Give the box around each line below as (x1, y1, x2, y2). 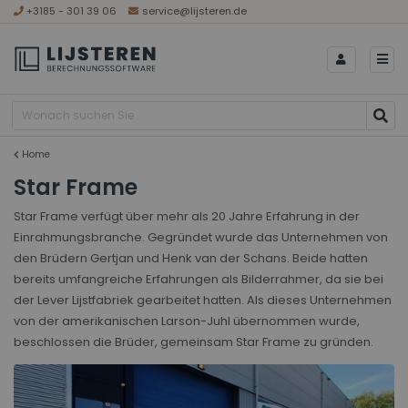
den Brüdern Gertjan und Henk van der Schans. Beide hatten (14, 250, 368, 268)
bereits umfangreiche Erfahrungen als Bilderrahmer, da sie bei (14, 270, 383, 289)
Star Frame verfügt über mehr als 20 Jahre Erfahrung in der (14, 208, 360, 226)
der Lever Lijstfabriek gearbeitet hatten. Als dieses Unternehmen (14, 291, 392, 310)
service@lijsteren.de (141, 4, 247, 18)
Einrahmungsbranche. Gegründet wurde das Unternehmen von (14, 229, 388, 247)
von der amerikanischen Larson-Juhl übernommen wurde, (14, 312, 360, 331)
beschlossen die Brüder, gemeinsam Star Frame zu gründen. (14, 333, 373, 352)
